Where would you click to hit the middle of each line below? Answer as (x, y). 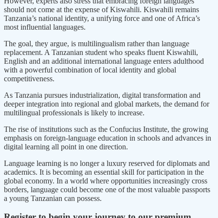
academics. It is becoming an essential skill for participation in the (104, 172)
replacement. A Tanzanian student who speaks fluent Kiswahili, (101, 52)
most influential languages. (45, 27)
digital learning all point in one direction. (66, 146)
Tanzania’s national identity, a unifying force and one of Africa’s (102, 18)
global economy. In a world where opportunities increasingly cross (106, 181)
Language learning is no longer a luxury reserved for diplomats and (107, 163)
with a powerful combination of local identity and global (90, 70)
